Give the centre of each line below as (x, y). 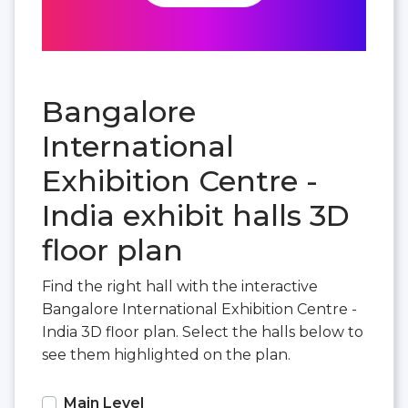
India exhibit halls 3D (196, 215)
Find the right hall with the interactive (180, 286)
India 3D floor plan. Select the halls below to (203, 331)
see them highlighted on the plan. (166, 354)
